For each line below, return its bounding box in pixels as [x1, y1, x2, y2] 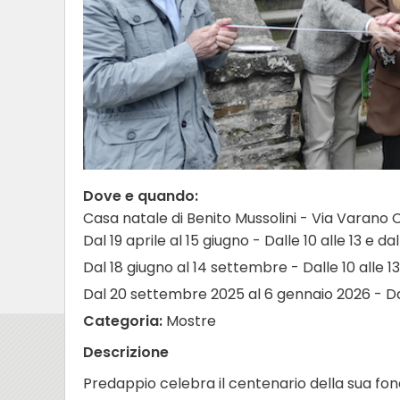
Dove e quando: [83, 186, 198, 207]
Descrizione [83, 342, 169, 363]
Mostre [162, 311, 216, 332]
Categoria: [83, 311, 162, 332]
